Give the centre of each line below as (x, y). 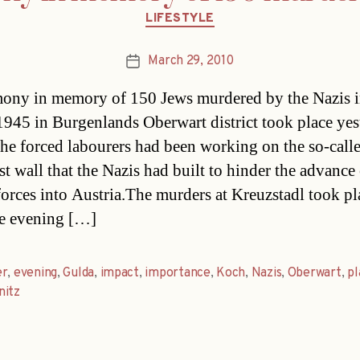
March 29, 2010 (191, 61)
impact (119, 274)
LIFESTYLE (180, 18)
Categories (214, 11)
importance (178, 274)
